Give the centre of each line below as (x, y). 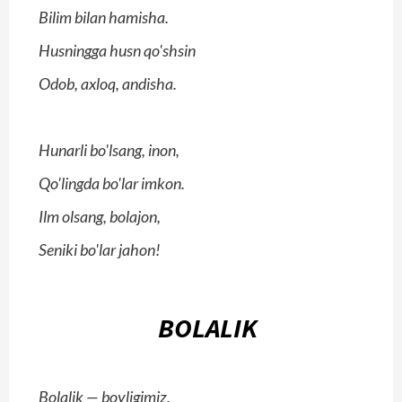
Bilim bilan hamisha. (104, 17)
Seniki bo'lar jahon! (100, 250)
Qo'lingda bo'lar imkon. (112, 184)
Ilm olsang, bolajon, (100, 217)
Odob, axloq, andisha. (108, 84)
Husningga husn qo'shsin (117, 51)
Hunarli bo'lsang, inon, (109, 150)
